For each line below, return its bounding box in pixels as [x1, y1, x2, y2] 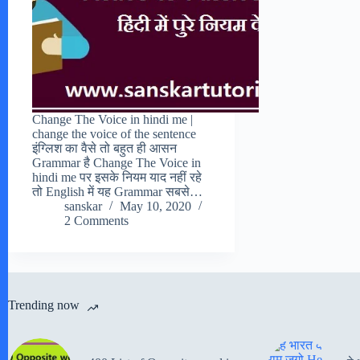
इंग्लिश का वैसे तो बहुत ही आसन [32, 141, 177, 156]
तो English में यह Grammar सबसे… [32, 185, 202, 199]
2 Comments [64, 214, 129, 228]
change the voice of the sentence [32, 127, 196, 141]
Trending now [8, 298, 80, 313]
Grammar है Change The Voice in [32, 156, 201, 170]
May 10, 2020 [120, 199, 191, 214]
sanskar [64, 199, 102, 214]
